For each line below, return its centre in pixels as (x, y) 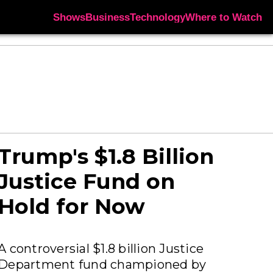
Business (108, 17)
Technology (158, 17)
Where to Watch (224, 17)
